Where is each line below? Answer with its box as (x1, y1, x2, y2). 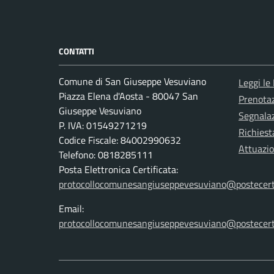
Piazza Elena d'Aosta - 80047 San (59, 89, 198, 104)
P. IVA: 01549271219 (59, 118, 147, 133)
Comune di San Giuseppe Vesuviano (59, 74, 206, 89)
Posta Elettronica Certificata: (59, 162, 178, 177)
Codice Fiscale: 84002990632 (59, 133, 181, 148)
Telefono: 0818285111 (59, 147, 153, 163)
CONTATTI (59, 45, 94, 58)
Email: (59, 201, 84, 217)
